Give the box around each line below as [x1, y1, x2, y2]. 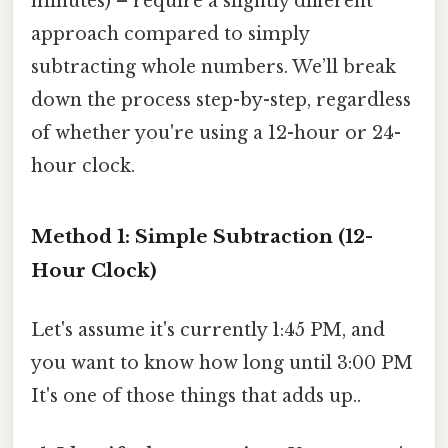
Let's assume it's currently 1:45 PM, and [31, 318, 385, 341]
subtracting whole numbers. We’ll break [31, 55, 396, 78]
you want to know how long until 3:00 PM [31, 351, 413, 374]
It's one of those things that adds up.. [31, 384, 361, 407]
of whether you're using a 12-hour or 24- [31, 121, 401, 144]
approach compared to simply [31, 22, 309, 45]
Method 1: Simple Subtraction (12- [31, 224, 373, 248]
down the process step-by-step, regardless [31, 88, 411, 111]
